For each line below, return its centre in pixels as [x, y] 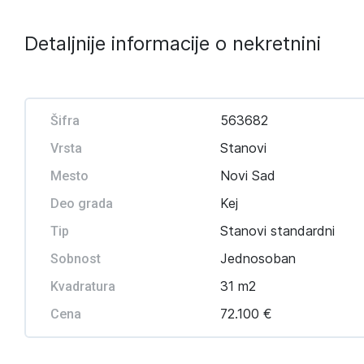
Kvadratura [83, 286]
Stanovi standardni [277, 231]
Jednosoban [258, 258]
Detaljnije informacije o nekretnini [173, 43]
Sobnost [76, 259]
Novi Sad [247, 175]
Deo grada [82, 204]
